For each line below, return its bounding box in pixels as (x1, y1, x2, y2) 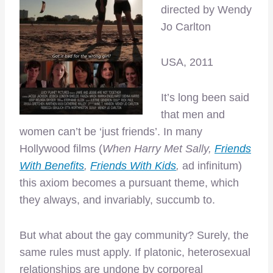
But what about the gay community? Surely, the (19, 229, 249, 241)
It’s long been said (161, 91, 249, 104)
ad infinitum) (182, 160, 242, 172)
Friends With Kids (90, 160, 176, 172)
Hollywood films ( (19, 143, 102, 155)
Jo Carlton (161, 21, 211, 33)
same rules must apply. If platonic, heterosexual (19, 246, 250, 258)
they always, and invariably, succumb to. (19, 194, 215, 206)
